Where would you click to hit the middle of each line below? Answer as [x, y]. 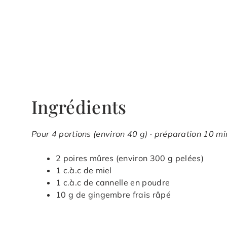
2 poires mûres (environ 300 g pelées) [130, 158]
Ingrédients [79, 106]
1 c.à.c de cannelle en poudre [113, 182]
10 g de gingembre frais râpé [113, 194]
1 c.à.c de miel [84, 170]
